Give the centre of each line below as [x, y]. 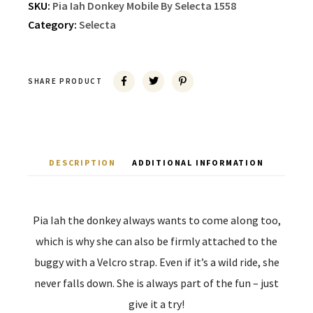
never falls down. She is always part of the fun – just [156, 283]
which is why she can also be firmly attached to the [156, 241]
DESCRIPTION [83, 163]
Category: [53, 25]
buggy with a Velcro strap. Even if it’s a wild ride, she [156, 262]
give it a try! [156, 304]
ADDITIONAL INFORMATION [198, 163]
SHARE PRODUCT [65, 81]
